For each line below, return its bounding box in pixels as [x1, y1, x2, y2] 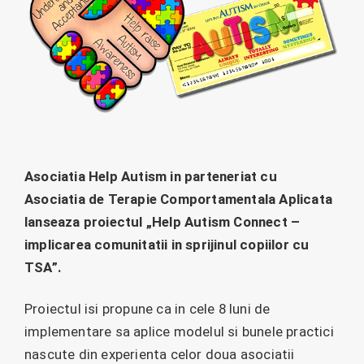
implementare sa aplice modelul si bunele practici [24, 323, 334, 340]
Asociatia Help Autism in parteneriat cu [24, 168, 277, 185]
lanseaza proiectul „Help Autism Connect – [24, 214, 301, 231]
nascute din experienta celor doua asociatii [24, 345, 295, 362]
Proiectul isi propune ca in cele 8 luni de [24, 300, 271, 317]
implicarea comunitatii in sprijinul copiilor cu [24, 236, 310, 253]
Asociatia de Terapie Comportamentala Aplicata [24, 191, 333, 208]
